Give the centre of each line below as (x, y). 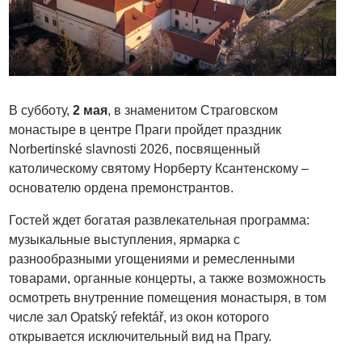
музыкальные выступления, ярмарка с (125, 239)
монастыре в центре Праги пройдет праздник (145, 129)
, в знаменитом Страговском (193, 110)
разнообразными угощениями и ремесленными (152, 259)
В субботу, (41, 110)
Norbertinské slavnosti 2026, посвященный (135, 149)
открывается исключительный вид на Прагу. (141, 336)
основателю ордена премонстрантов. (122, 187)
